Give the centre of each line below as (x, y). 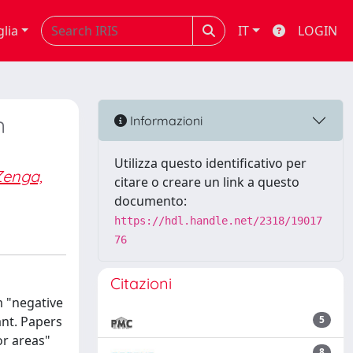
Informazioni (165, 120)
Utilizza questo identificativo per (210, 163)
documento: (150, 201)
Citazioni (141, 283)
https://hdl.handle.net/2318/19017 (218, 221)
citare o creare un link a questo (207, 182)
